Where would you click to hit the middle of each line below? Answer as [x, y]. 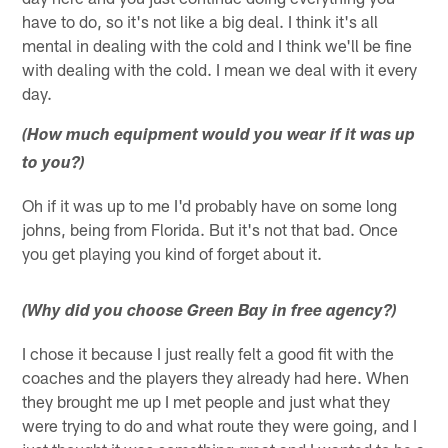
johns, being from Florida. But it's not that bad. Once [210, 228]
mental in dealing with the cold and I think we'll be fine [217, 44]
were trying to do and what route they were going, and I [220, 424]
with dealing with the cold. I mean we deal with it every [220, 68]
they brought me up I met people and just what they [206, 400]
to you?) [54, 164]
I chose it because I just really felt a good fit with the [208, 352]
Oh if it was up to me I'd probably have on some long [210, 204]
